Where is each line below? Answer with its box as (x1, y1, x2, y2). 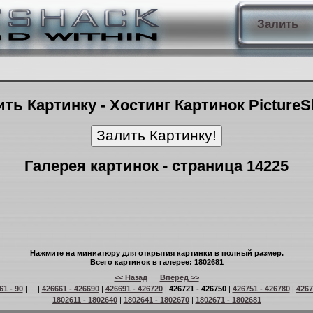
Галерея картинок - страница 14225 (24, 157, 289, 175)
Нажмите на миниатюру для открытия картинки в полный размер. (29, 249, 284, 257)
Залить (256, 17, 298, 31)
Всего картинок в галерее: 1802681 (89, 258, 224, 266)
